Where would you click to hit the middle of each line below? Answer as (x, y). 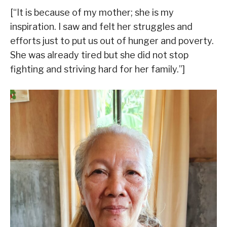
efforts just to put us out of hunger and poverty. (112, 41)
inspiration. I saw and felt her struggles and (101, 27)
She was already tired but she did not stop (99, 55)
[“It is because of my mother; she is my (92, 13)
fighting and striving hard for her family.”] (98, 69)
